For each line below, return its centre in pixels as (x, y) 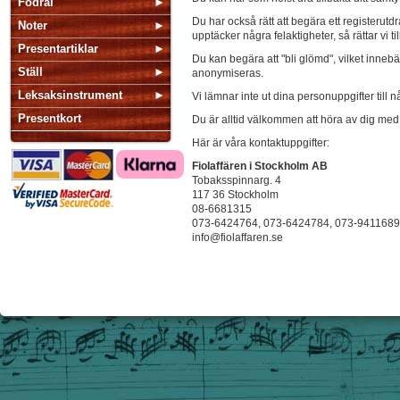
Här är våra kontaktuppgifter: (261, 143)
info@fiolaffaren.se (239, 237)
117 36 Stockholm (235, 195)
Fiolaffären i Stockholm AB (260, 166)
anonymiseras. (228, 73)
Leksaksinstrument (70, 95)
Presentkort (50, 118)
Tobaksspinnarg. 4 (237, 180)
